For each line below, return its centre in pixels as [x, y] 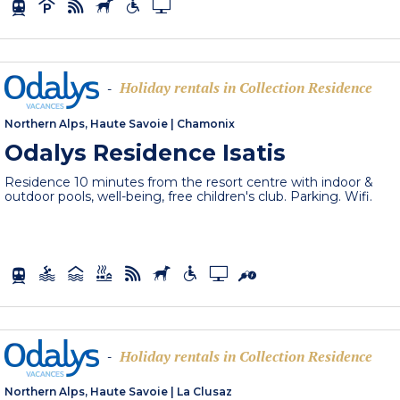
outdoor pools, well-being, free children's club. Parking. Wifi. [189, 196]
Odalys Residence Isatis [146, 152]
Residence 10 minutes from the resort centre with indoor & [189, 182]
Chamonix [206, 123]
